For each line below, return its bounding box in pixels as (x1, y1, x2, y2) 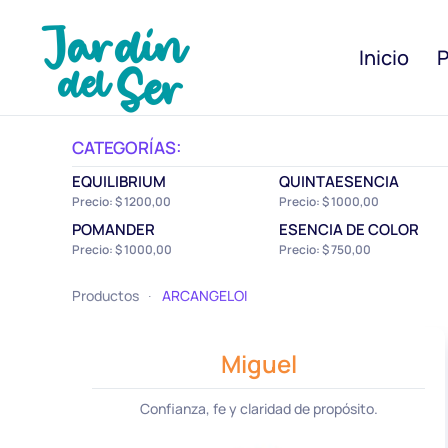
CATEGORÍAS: (72, 136, 182, 159)
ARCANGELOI (162, 285, 247, 305)
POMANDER (72, 218, 155, 240)
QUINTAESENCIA (278, 170, 399, 192)
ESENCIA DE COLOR (278, 218, 419, 240)
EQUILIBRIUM (72, 170, 166, 192)
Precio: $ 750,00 (278, 240, 371, 258)
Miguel (220, 346, 297, 380)
